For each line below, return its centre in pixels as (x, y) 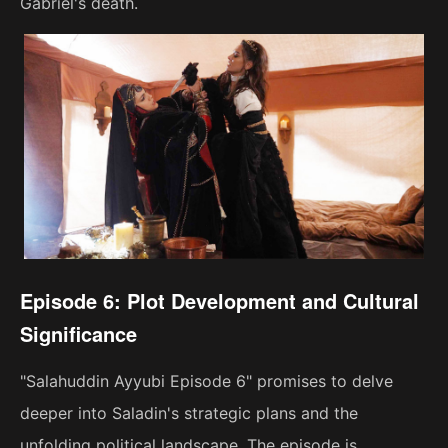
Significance (78, 333)
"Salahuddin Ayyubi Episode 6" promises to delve (206, 380)
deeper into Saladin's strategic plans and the (189, 412)
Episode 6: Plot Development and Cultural (219, 300)
